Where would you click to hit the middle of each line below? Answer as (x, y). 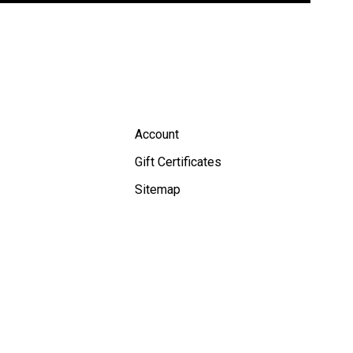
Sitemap (158, 189)
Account (157, 134)
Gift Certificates (178, 162)
